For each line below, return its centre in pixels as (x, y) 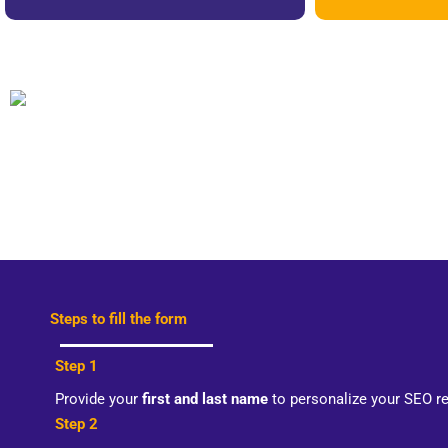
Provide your (98, 398)
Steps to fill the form (118, 319)
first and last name (205, 398)
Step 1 (76, 365)
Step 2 (76, 423)
